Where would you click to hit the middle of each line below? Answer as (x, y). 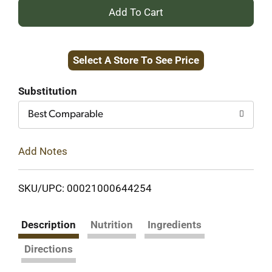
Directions (49, 249)
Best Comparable (66, 114)
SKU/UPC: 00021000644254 (85, 188)
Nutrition (112, 224)
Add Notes (43, 151)
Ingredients (175, 224)
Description (49, 224)
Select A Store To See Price (136, 60)
